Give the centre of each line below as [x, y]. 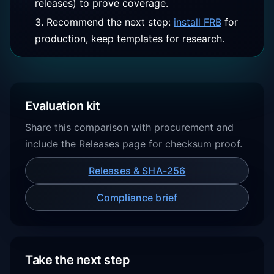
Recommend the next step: [109, 22]
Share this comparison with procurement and [129, 127]
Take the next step [77, 260]
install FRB [198, 22]
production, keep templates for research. [130, 39]
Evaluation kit [62, 106]
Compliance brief [137, 198]
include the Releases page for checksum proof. [134, 144]
